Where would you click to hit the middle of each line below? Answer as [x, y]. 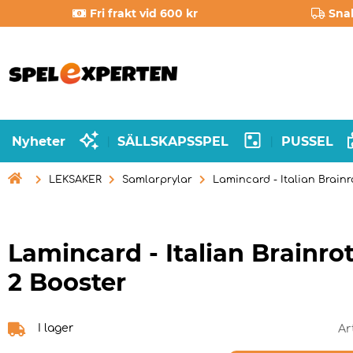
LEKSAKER [75, 180]
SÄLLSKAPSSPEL [173, 141]
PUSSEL [307, 141]
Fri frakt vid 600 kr [144, 13]
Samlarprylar [157, 180]
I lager [56, 329]
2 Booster [67, 283]
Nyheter [39, 141]
